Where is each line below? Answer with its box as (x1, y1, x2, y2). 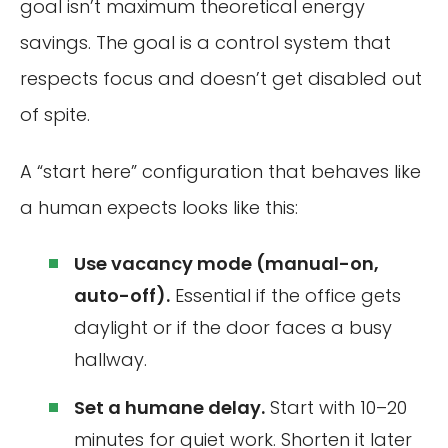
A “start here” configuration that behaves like (20, 159, 421, 185)
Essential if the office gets (170, 282, 401, 308)
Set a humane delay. (74, 394, 265, 420)
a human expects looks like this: (20, 195, 298, 221)
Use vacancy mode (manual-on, (74, 250, 379, 276)
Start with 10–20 (265, 394, 407, 420)
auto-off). (74, 282, 170, 308)
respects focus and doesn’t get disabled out (20, 65, 422, 91)
